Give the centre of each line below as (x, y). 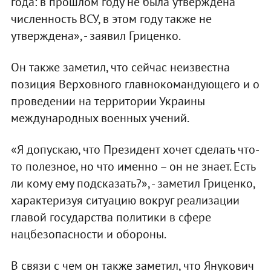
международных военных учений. (100, 118)
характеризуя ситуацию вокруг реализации (125, 200)
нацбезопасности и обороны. (88, 234)
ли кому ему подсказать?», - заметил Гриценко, (132, 183)
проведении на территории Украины (108, 101)
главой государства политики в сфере (111, 217)
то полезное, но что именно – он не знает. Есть (133, 166)
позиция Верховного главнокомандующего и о (135, 84)
